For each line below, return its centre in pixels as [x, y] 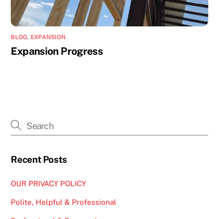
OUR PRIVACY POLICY [49, 183]
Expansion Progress [57, 51]
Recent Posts [39, 159]
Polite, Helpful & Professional [64, 202]
